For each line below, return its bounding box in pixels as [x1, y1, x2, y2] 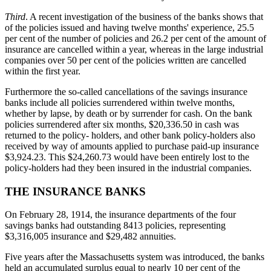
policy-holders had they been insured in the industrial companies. [5, 163, 252, 174]
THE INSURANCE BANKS [5, 184, 146, 198]
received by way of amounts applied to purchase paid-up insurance [5, 141, 259, 152]
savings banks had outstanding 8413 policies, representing [5, 220, 226, 231]
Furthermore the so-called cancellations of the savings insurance [5, 87, 247, 97]
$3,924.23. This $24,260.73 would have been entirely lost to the [5, 152, 249, 163]
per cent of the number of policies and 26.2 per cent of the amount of [5, 33, 266, 44]
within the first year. [5, 66, 80, 77]
